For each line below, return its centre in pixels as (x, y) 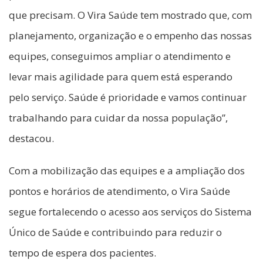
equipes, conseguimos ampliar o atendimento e (120, 56)
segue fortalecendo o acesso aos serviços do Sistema (130, 212)
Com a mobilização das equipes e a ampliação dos (127, 171)
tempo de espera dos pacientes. (82, 253)
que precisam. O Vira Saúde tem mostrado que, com (130, 15)
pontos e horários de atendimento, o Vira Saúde (119, 191)
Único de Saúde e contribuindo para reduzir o (115, 232)
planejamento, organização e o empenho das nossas (130, 36)
